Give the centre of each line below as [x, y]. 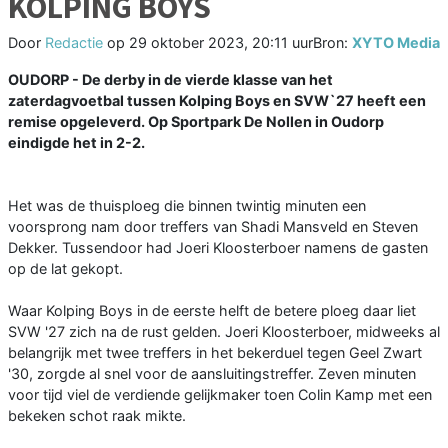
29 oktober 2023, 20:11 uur [221, 43]
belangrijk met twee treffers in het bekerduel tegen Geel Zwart [215, 353]
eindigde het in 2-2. [76, 143]
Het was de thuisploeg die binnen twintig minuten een [187, 206]
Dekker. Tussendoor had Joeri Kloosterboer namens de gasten [218, 248]
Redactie [74, 43]
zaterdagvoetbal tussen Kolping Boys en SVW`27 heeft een [217, 101]
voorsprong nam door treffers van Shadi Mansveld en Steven [213, 227]
